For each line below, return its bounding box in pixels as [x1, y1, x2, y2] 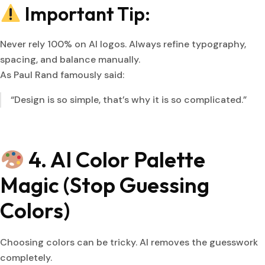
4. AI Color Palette [24, 146, 206, 173]
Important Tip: [21, 2, 151, 26]
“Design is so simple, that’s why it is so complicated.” [11, 93, 247, 106]
